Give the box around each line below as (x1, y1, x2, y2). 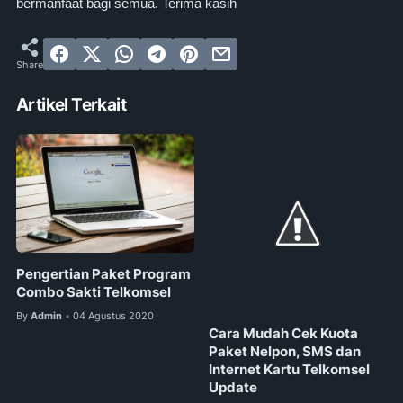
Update (209, 379, 258, 396)
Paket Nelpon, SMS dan (209, 343, 362, 360)
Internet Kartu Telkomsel (209, 361, 371, 378)
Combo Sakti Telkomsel (16, 283, 171, 300)
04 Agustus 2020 (73, 309, 154, 322)
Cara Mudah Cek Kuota (209, 325, 359, 342)
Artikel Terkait (16, 94, 126, 115)
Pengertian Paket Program (16, 265, 191, 282)
